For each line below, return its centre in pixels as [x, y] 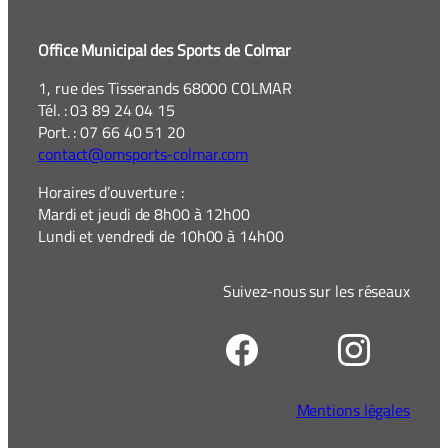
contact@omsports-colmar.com [143, 153]
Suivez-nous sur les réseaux [316, 290]
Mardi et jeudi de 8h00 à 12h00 [144, 214]
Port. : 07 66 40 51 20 [111, 131]
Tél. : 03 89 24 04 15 [106, 109]
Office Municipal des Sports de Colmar [165, 49]
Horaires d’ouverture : [111, 192]
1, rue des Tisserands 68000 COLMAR [165, 87]
